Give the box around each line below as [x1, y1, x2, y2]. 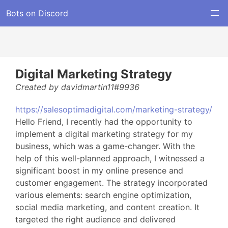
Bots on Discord [6, 8, 68, 18]
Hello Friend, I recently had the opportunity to [15, 117, 192, 127]
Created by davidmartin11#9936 [15, 82, 139, 92]
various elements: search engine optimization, [15, 190, 191, 200]
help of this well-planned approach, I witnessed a [15, 153, 205, 163]
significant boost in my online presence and [15, 165, 183, 176]
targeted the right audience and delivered [15, 214, 176, 224]
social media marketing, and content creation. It [15, 202, 199, 212]
